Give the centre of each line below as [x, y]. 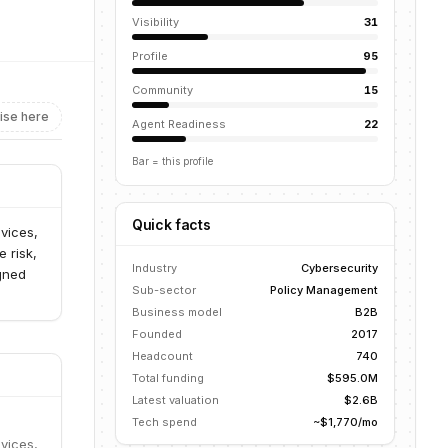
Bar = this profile [172, 161]
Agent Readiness [179, 124]
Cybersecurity [339, 268]
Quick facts [171, 224]
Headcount [162, 356]
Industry [154, 268]
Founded [157, 334]
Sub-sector [164, 290]
